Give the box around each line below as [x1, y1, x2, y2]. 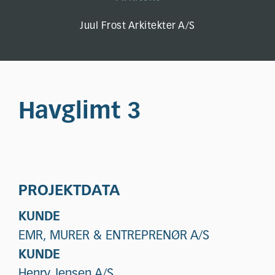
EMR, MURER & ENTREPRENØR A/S [18, 230, 209, 242]
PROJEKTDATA [18, 184, 120, 199]
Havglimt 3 [18, 101, 141, 125]
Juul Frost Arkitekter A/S [80, 21, 195, 31]
